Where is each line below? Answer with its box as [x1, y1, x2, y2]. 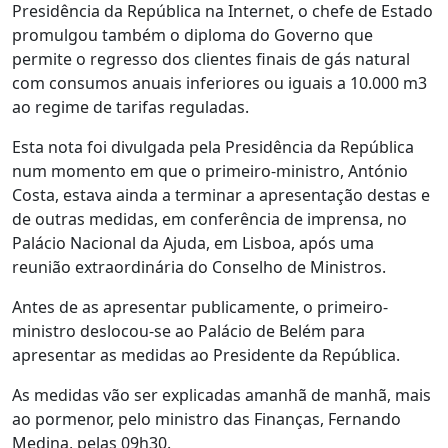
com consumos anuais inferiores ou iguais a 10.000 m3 [12, 72, 427, 94]
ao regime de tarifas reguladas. [12, 96, 249, 118]
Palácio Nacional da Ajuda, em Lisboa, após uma [12, 232, 374, 254]
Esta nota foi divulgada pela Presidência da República [12, 136, 414, 158]
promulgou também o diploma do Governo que [12, 24, 373, 46]
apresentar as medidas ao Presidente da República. [12, 344, 400, 366]
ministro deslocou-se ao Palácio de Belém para [12, 320, 365, 342]
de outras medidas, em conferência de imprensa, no [12, 208, 407, 230]
